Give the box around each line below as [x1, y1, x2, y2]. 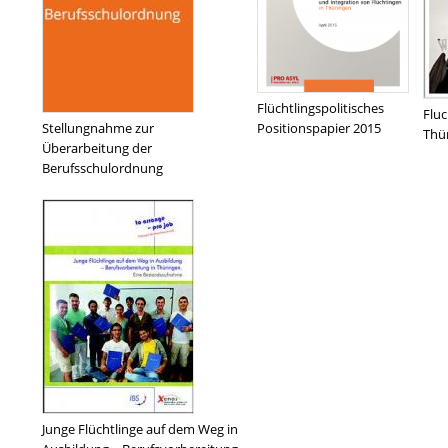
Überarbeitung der [42, 139, 152, 157]
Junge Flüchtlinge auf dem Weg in [42, 420, 238, 438]
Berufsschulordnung [42, 159, 163, 177]
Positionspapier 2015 [257, 119, 381, 137]
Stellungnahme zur [42, 119, 154, 137]
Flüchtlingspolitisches [257, 99, 384, 117]
